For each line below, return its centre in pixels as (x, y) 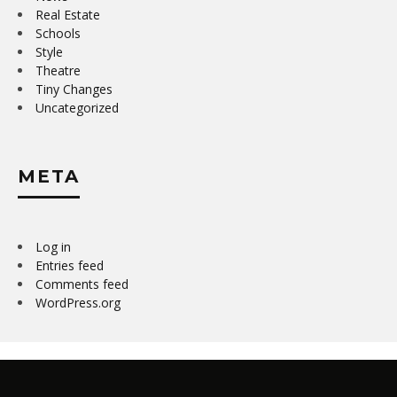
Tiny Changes (74, 89)
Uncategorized (77, 107)
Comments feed (82, 284)
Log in (53, 246)
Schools (58, 33)
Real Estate (68, 14)
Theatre (58, 70)
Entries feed (70, 265)
